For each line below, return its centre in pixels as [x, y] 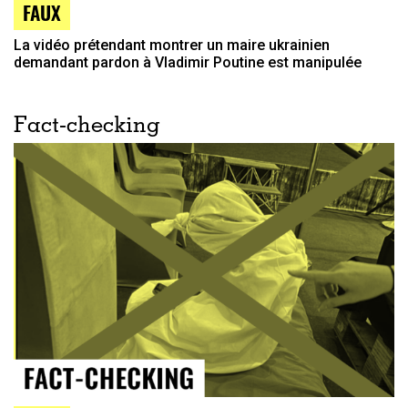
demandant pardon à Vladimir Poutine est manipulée [188, 63]
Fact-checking [87, 127]
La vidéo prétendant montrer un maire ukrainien [172, 46]
